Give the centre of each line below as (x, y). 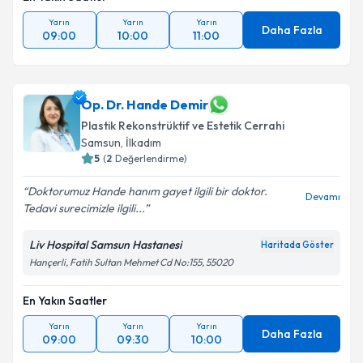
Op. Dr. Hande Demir (145, 105)
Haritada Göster (297, 245)
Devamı (323, 196)
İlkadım (143, 143)
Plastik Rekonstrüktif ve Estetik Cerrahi (183, 126)
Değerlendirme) (151, 158)
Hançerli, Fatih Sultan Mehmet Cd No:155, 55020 (131, 262)
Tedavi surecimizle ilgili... (83, 208)
